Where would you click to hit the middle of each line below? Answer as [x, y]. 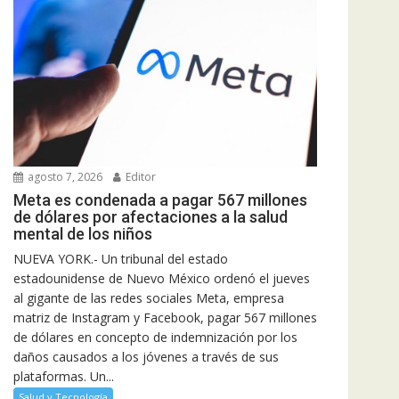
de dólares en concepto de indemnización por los [155, 337]
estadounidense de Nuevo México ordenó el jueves [162, 278]
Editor [139, 176]
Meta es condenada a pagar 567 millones [160, 199]
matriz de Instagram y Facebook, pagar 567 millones [165, 317]
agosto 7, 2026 [64, 176]
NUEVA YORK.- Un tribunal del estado [121, 258]
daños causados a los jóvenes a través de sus [146, 356]
